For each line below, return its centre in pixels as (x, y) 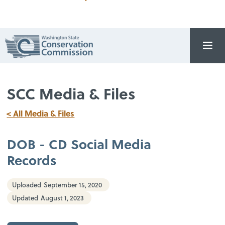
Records (32, 160)
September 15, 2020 (73, 185)
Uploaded (27, 185)
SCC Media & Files (71, 94)
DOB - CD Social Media (79, 144)
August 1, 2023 (63, 198)
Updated (25, 198)
